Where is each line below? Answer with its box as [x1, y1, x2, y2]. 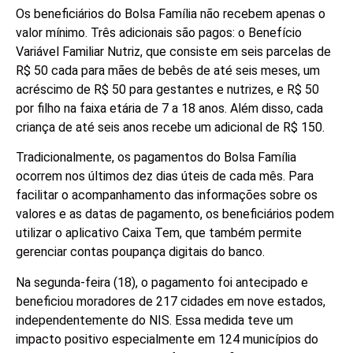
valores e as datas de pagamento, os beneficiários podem [16, 206, 334, 222]
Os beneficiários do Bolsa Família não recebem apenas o [16, 6, 325, 21]
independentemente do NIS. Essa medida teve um [16, 312, 293, 328]
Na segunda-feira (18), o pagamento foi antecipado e [16, 274, 308, 290]
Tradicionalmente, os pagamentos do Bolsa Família [16, 150, 296, 165]
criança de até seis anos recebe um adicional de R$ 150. [16, 119, 325, 135]
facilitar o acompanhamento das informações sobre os [16, 188, 318, 203]
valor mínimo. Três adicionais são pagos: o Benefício [16, 24, 302, 40]
